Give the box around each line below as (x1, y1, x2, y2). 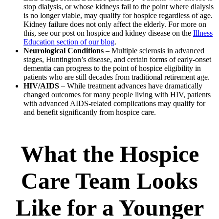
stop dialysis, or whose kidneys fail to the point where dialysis (23, 2, 214, 11)
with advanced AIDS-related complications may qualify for (23, 99, 205, 108)
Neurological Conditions (23, 46, 104, 55)
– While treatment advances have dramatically (59, 81, 202, 90)
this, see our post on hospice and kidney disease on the (23, 28, 193, 37)
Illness (193, 28, 213, 37)
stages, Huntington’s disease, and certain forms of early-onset (23, 55, 211, 64)
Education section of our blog (23, 37, 114, 46)
